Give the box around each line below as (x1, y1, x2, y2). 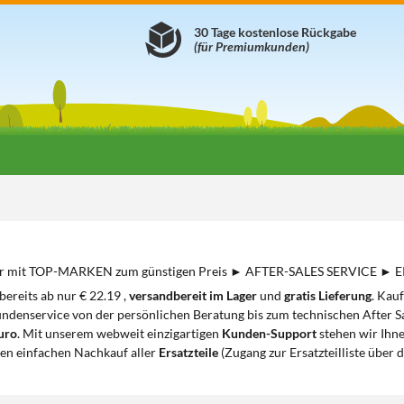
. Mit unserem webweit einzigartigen (17, 326, 222, 341)
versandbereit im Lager (129, 288, 257, 303)
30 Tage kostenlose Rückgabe (194, 24, 356, 40)
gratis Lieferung (284, 288, 372, 303)
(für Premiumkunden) (194, 39, 309, 54)
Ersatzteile (159, 344, 218, 360)
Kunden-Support (222, 326, 317, 341)
